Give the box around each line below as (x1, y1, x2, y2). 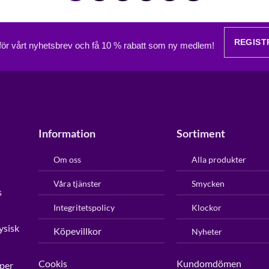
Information (38, 127, 95, 141)
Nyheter (191, 226, 222, 237)
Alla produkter (191, 154, 246, 165)
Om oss (53, 154, 81, 165)
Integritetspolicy (53, 202, 115, 213)
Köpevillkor (53, 225, 101, 237)
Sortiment (176, 127, 225, 141)
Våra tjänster (53, 178, 101, 189)
